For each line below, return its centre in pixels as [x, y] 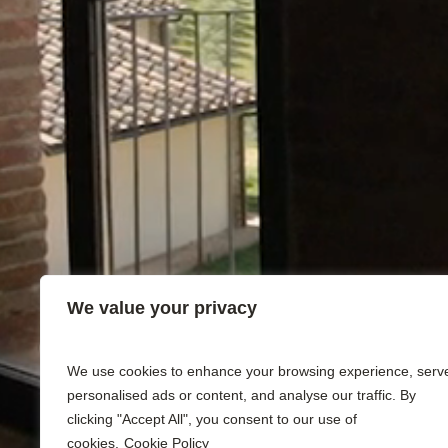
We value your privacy [162, 308]
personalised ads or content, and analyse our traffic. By [241, 395]
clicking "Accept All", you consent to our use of [212, 419]
